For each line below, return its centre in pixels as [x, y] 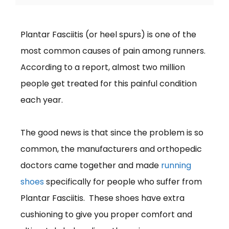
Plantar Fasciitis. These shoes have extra [102, 198]
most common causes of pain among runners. [113, 51]
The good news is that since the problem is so [112, 132]
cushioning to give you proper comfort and [106, 214]
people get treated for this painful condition [109, 83]
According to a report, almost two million [103, 67]
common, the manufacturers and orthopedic [111, 149]
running [176, 165]
